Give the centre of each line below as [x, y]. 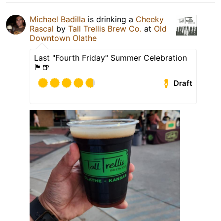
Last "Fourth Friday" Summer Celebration [110, 58]
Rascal [42, 29]
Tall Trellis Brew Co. [105, 29]
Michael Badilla [57, 19]
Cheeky [150, 19]
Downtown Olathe [63, 38]
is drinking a [110, 19]
